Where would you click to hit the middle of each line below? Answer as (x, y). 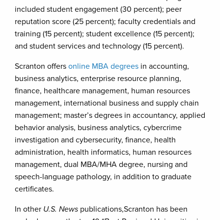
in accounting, (164, 66)
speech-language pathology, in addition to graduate (103, 177)
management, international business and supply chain (107, 103)
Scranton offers (41, 66)
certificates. (34, 189)
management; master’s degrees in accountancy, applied (110, 115)
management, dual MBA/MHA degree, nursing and (101, 165)
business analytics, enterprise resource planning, (98, 79)
